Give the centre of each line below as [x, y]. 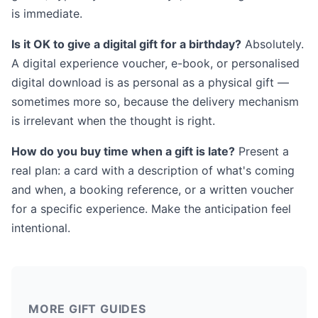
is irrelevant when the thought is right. [113, 121]
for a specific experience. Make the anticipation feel [151, 209]
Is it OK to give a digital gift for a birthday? [126, 44]
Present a [262, 152]
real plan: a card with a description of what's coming [153, 171]
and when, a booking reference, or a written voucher [153, 190]
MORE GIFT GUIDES [87, 309]
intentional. [41, 228]
